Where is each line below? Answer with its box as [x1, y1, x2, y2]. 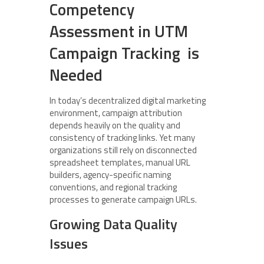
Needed [49, 62, 103, 87]
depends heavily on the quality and [49, 118, 180, 132]
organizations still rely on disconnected [49, 143, 197, 157]
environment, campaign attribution [49, 106, 182, 120]
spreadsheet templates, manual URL [49, 156, 190, 169]
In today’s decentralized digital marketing [49, 94, 206, 107]
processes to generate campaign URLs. [49, 193, 197, 206]
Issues [49, 233, 88, 254]
